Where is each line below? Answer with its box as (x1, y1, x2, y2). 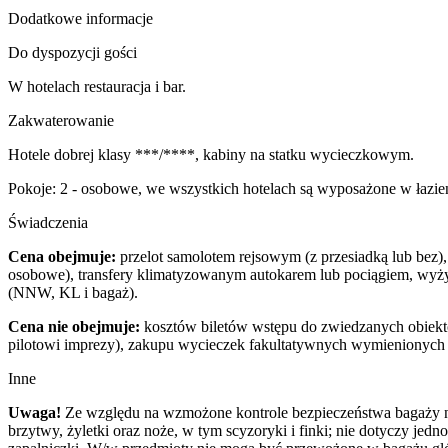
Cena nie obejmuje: (8, 318, 140, 335)
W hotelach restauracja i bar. (8, 78, 186, 95)
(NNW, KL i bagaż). (8, 284, 138, 301)
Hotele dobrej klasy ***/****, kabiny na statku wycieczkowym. (8, 146, 414, 163)
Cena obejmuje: (8, 248, 120, 265)
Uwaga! (8, 404, 61, 421)
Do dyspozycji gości (8, 44, 137, 61)
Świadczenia (8, 214, 88, 231)
